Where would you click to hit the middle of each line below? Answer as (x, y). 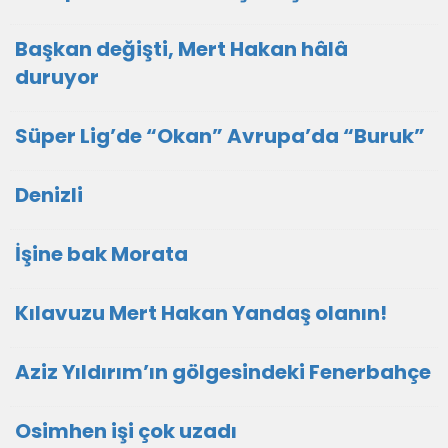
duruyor (57, 77)
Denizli (49, 195)
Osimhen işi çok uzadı (126, 431)
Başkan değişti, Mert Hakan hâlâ (181, 49)
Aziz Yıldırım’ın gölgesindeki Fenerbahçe (223, 372)
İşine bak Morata (101, 254)
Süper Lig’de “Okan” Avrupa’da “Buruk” (220, 136)
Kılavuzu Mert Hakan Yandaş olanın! (201, 313)
